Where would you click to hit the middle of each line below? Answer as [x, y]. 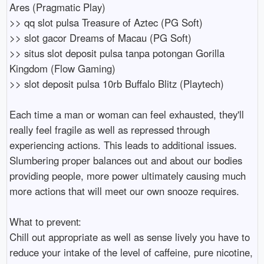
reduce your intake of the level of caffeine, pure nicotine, [131, 252]
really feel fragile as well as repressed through [109, 129]
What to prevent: [45, 221]
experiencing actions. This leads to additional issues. [123, 145]
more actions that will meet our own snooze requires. [124, 191]
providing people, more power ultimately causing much [127, 175]
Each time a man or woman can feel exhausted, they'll [126, 114]
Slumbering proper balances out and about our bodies [126, 160]
